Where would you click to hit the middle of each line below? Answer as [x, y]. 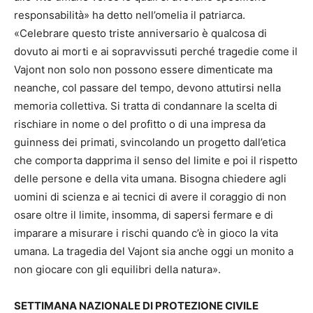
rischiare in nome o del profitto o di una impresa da [140, 124]
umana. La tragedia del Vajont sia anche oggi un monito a [154, 252]
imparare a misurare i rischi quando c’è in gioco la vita [146, 233]
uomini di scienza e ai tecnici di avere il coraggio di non [150, 197]
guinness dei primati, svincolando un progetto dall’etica [150, 143]
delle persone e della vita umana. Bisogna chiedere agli [150, 179]
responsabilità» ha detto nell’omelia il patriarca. [130, 15]
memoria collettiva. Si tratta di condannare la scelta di [146, 106]
